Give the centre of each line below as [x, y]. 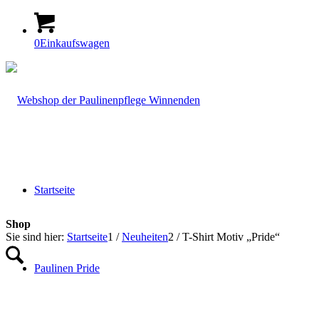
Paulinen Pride [67, 268]
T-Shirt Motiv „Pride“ [231, 237]
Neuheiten [145, 237]
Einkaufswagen [75, 43]
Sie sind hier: [35, 237]
